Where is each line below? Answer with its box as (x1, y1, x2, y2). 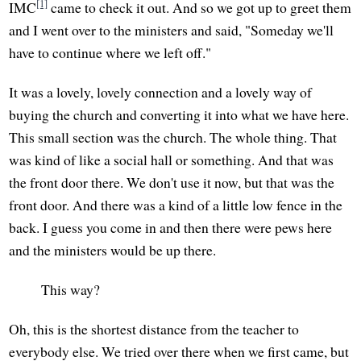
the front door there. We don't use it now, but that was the (9, 172, 335, 193)
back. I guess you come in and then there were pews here (9, 218, 333, 238)
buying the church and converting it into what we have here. (9, 105, 350, 125)
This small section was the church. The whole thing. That (9, 127, 338, 147)
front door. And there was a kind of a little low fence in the (9, 195, 343, 215)
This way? (41, 280, 101, 300)
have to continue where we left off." (9, 42, 212, 62)
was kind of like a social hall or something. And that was (9, 150, 334, 170)
